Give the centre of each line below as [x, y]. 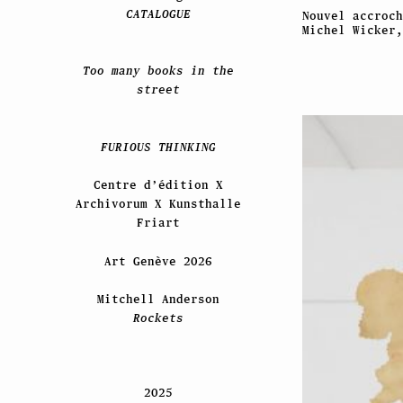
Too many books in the [158, 71]
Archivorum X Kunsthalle [158, 204]
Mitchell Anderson [158, 300]
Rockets [158, 318]
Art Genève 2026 [158, 261]
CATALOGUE [158, 13]
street [158, 90]
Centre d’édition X [158, 185]
